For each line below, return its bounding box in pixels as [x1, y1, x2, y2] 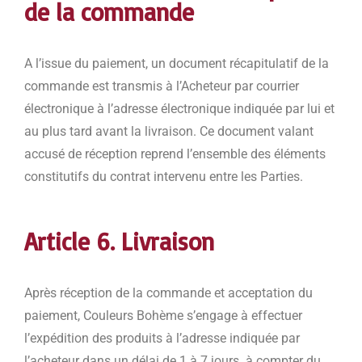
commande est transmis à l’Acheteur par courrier [24, 78, 299, 95]
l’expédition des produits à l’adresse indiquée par [24, 330, 300, 347]
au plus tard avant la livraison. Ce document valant [24, 124, 314, 140]
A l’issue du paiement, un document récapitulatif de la [24, 56, 329, 72]
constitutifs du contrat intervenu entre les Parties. [24, 169, 303, 185]
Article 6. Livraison [24, 226, 214, 257]
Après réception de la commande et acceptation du [24, 285, 313, 301]
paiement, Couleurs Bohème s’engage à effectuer [24, 308, 302, 324]
